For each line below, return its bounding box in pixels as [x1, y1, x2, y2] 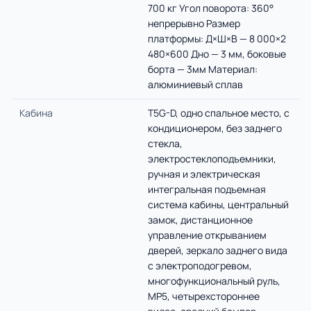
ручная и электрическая [148, 167, 260, 180]
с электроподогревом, [148, 259, 252, 272]
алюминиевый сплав [148, 78, 243, 91]
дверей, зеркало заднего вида [148, 244, 287, 257]
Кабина [19, 106, 53, 119]
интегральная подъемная [148, 183, 266, 196]
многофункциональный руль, [148, 274, 280, 287]
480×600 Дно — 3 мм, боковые [148, 47, 286, 60]
